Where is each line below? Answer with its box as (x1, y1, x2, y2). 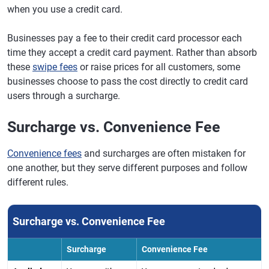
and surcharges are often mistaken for (82, 148, 246, 159)
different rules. (7, 177, 68, 188)
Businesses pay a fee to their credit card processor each (7, 32, 242, 44)
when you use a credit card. (7, 4, 122, 15)
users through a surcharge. (7, 90, 120, 101)
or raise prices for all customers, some (77, 61, 240, 73)
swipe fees (32, 61, 77, 73)
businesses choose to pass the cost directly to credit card (7, 76, 248, 87)
